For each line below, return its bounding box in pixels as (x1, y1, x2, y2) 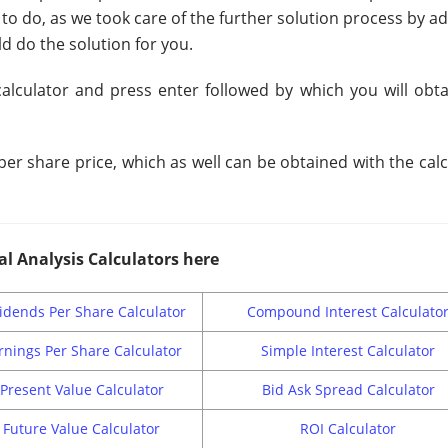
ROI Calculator (300, 419, 396, 439)
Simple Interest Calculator (261, 341, 435, 361)
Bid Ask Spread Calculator (261, 380, 435, 400)
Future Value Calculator (3, 419, 160, 439)
